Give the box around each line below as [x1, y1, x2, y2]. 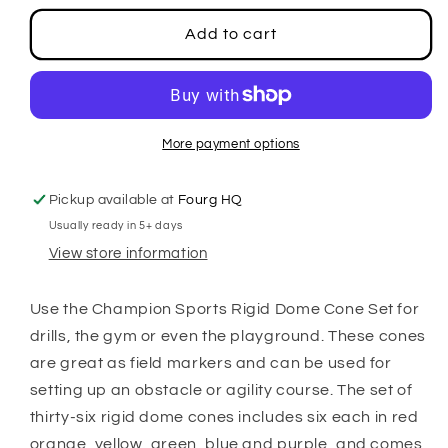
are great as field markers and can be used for [29, 354, 392, 371]
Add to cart [184, 26, 278, 43]
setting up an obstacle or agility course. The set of [29, 381, 413, 398]
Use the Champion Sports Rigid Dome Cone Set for [29, 300, 420, 317]
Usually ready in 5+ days [48, 219, 183, 231]
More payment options [162, 137, 300, 151]
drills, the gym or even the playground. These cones [29, 327, 426, 344]
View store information [48, 246, 208, 262]
